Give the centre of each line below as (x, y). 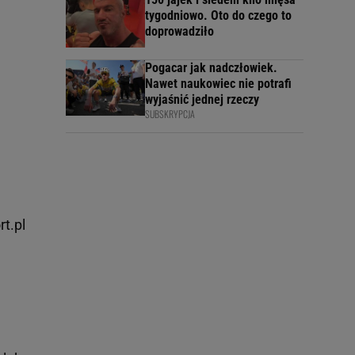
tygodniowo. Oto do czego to (218, 15)
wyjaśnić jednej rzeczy (202, 99)
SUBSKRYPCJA (170, 113)
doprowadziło (179, 31)
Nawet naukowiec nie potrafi (218, 83)
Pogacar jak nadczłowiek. (211, 67)
